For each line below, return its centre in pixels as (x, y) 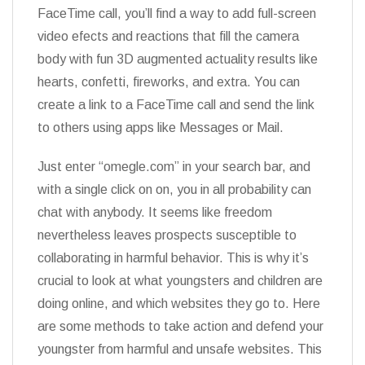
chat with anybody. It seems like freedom (155, 212)
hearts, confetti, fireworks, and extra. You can (169, 82)
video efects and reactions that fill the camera (168, 36)
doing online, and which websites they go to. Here (179, 303)
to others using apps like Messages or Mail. (161, 128)
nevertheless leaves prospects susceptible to (167, 235)
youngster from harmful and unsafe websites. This (180, 349)
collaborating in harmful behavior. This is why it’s (173, 258)
